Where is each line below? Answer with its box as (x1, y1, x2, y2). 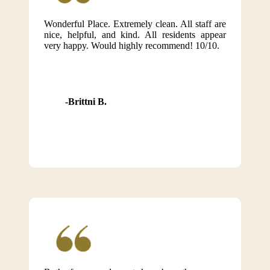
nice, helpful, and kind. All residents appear (43, 30, 227, 40)
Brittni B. (67, 96, 107, 107)
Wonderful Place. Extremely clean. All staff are (43, 19, 227, 29)
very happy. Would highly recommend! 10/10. (43, 40, 219, 51)
